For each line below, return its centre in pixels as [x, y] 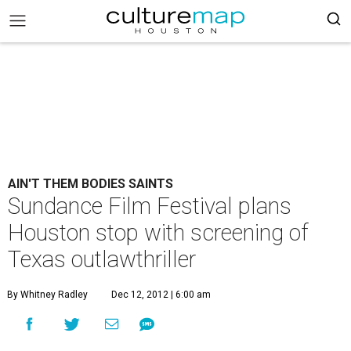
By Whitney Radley [47, 295]
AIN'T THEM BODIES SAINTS [90, 184]
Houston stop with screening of [158, 233]
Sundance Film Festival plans [150, 206]
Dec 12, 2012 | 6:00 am [161, 295]
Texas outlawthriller [102, 259]
